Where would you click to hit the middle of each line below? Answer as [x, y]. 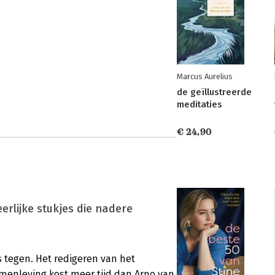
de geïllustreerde [214, 92]
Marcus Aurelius [204, 76]
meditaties [199, 104]
